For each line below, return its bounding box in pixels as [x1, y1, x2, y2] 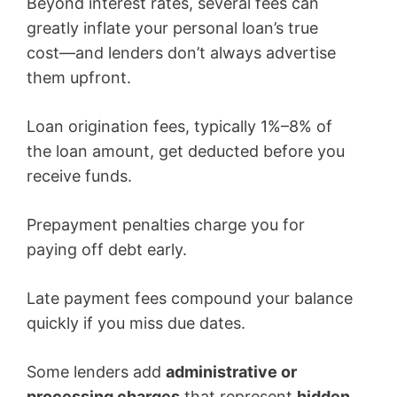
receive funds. [27, 167, 132, 186]
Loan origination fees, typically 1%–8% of [27, 117, 332, 136]
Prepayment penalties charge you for [27, 215, 305, 235]
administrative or [166, 362, 297, 382]
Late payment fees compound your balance [27, 289, 353, 308]
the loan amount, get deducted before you [27, 142, 345, 161]
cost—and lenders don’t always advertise [27, 43, 336, 63]
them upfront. [27, 68, 131, 88]
